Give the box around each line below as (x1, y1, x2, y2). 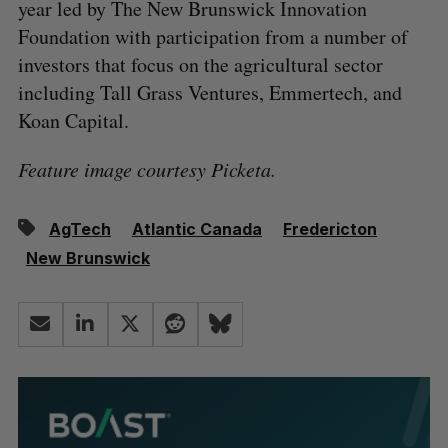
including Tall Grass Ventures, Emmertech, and (17, 78, 402, 106)
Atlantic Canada (131, 218, 262, 239)
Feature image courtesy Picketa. (17, 155, 283, 182)
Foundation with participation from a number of (17, 22, 408, 50)
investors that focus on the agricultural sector (17, 50, 383, 78)
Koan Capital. (17, 106, 136, 134)
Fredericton (282, 218, 377, 239)
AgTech (48, 218, 111, 239)
